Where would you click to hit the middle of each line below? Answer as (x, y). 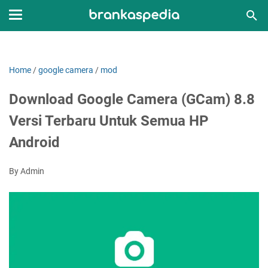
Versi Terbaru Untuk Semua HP (109, 121)
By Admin (27, 171)
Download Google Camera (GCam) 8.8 (132, 99)
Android (34, 142)
